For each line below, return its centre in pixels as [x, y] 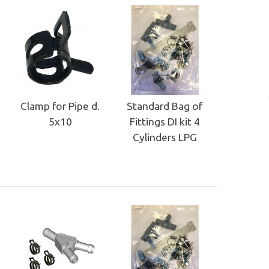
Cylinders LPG [165, 137]
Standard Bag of [165, 106]
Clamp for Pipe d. [60, 106]
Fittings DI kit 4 [165, 121]
